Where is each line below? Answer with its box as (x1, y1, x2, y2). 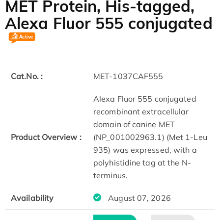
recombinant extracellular (93, 107, 189, 117)
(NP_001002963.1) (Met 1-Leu (93, 132, 207, 142)
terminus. (93, 170, 128, 181)
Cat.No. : (11, 71, 43, 82)
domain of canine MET (93, 119, 175, 130)
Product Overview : (11, 132, 82, 142)
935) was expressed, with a (93, 145, 197, 155)
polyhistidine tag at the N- (93, 158, 191, 168)
